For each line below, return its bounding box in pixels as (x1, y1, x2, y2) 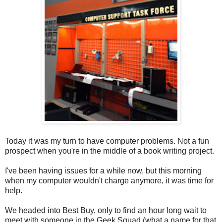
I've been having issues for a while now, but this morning (5, 166, 202, 175)
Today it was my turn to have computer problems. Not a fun (5, 137, 209, 146)
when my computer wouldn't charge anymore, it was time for (5, 176, 214, 185)
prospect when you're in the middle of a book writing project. (5, 147, 214, 156)
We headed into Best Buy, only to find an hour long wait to (5, 206, 207, 215)
